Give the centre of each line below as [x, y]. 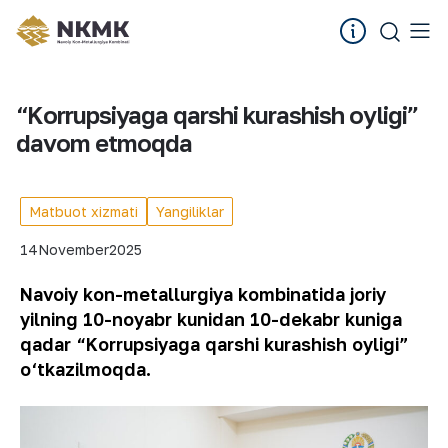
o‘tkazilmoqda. [85, 369]
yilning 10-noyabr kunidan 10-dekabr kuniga [211, 319]
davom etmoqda [104, 142]
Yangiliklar [190, 211]
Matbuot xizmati [83, 211]
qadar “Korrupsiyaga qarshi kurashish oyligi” [214, 344]
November [73, 249]
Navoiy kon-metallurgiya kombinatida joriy [203, 294]
